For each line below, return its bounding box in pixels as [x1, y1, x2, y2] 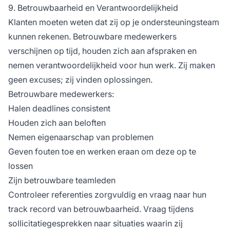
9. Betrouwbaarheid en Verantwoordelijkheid [8, 2, 178, 13]
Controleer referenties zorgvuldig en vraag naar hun [8, 189, 206, 200]
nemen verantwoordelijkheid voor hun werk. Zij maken [8, 60, 215, 70]
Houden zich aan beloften [8, 117, 106, 128]
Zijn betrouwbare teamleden [8, 175, 116, 185]
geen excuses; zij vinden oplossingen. [8, 74, 152, 85]
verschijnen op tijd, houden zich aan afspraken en [8, 45, 197, 56]
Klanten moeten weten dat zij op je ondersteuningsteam [8, 16, 219, 27]
